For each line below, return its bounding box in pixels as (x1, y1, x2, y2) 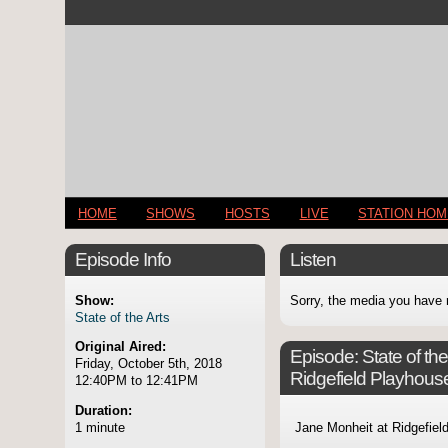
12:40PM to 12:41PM (75, 373, 198, 389)
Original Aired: (75, 339, 166, 355)
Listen (290, 249, 336, 271)
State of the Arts (75, 309, 170, 325)
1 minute (75, 420, 125, 436)
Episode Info (75, 249, 171, 271)
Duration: (75, 403, 132, 419)
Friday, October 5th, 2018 (75, 356, 222, 372)
